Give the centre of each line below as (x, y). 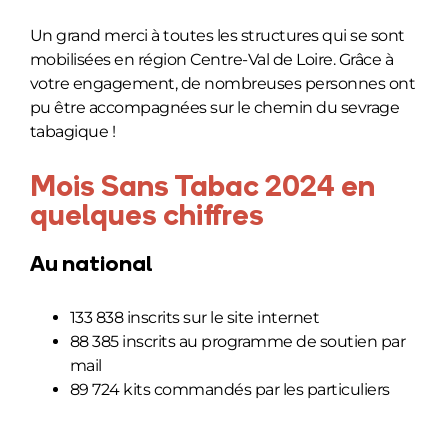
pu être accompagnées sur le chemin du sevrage (214, 107)
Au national (91, 265)
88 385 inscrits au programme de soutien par (237, 341)
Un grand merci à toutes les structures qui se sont (217, 35)
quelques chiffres (146, 217)
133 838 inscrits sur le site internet (194, 317)
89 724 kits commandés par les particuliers (229, 389)
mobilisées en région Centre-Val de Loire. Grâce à (211, 59)
